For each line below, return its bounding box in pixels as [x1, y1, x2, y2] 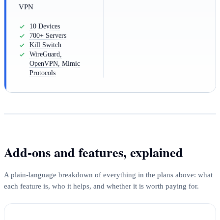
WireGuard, [29, 50, 62, 58]
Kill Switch [29, 41, 62, 49]
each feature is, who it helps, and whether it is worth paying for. [4, 181, 199, 190]
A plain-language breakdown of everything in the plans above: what [4, 170, 213, 179]
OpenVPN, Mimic [29, 59, 81, 67]
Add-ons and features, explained [4, 142, 183, 162]
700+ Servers [29, 31, 67, 39]
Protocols [29, 69, 56, 77]
